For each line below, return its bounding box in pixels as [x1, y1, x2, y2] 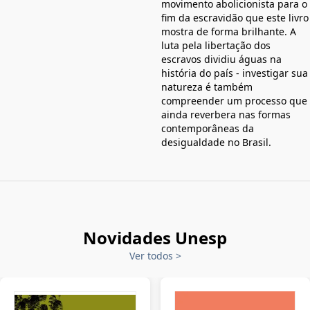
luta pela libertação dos [161, 39, 271, 53]
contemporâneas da [161, 122, 254, 136]
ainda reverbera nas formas [161, 108, 291, 122]
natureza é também [161, 80, 253, 94]
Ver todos [129, 249, 176, 263]
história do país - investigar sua [161, 66, 308, 80]
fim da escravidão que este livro [161, 11, 309, 25]
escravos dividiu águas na [161, 53, 282, 66]
